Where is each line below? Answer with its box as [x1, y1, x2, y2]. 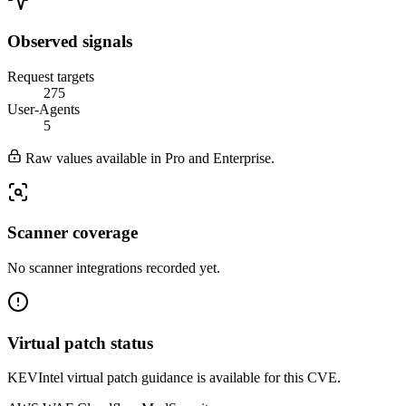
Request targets [7, 68, 94, 84]
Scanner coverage [7, 223, 138, 243]
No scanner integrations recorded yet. [7, 259, 220, 275]
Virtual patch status [7, 333, 153, 353]
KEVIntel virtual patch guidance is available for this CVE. [7, 370, 341, 386]
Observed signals [7, 31, 132, 51]
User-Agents [7, 101, 80, 117]
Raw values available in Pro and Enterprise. [22, 150, 275, 166]
